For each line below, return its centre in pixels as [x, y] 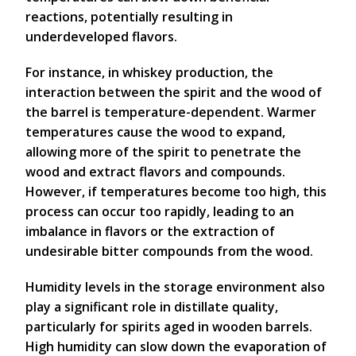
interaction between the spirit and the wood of [174, 92]
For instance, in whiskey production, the [149, 72]
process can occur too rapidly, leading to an [160, 211]
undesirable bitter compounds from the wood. [169, 251]
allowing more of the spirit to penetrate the [163, 152]
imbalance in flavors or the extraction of [150, 231]
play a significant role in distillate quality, [152, 307]
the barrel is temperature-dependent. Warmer [171, 112]
